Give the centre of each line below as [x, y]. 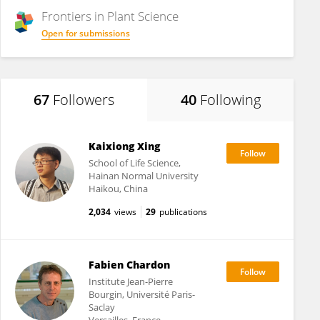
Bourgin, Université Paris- [141, 294]
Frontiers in [74, 16]
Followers [84, 100]
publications [183, 212]
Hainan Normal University [143, 176]
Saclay [101, 307]
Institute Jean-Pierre [130, 281]
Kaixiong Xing [124, 146]
